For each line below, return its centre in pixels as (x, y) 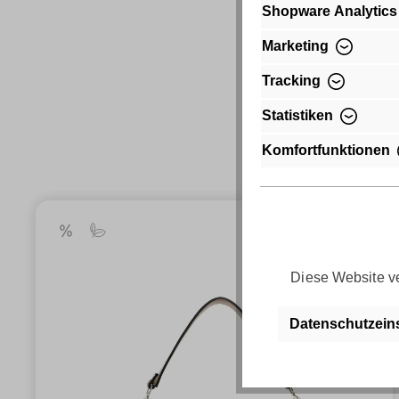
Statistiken (297, 116)
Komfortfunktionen (326, 151)
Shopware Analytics (330, 12)
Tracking (291, 81)
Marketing (295, 46)
